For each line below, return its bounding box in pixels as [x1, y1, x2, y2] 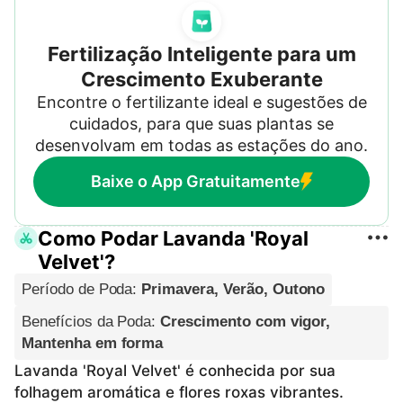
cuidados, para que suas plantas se [69, 113, 334, 133]
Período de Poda [22, 280, 133, 298]
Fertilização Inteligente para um [47, 41, 356, 66]
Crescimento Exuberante [80, 67, 323, 91]
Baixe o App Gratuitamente [90, 171, 300, 191]
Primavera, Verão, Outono [141, 280, 326, 298]
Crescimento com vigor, [160, 312, 331, 330]
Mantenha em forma [22, 334, 164, 352]
